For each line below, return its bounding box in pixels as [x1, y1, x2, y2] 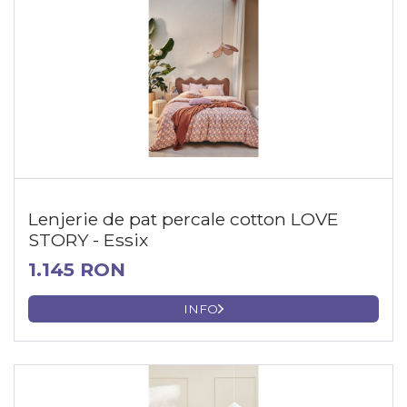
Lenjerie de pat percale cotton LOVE [28, 208, 339, 231]
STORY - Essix [28, 229, 148, 252]
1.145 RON [28, 258, 125, 282]
